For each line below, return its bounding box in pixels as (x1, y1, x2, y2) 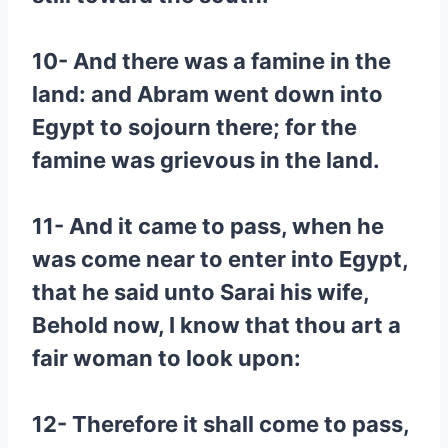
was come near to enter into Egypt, (32, 246, 408, 272)
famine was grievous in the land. (32, 147, 380, 173)
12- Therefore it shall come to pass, (32, 411, 409, 437)
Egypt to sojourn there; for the (32, 114, 357, 140)
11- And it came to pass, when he (32, 213, 384, 239)
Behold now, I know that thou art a (32, 312, 401, 338)
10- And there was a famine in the (32, 48, 391, 74)
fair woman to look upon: (32, 345, 301, 371)
